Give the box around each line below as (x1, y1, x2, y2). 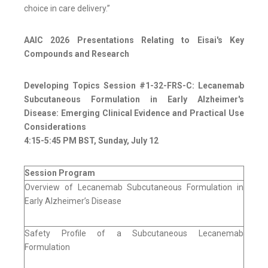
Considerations (24, 122, 86, 132)
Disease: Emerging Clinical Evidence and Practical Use (24, 108, 244, 118)
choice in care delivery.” (24, 4, 110, 14)
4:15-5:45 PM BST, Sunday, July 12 (24, 136, 159, 146)
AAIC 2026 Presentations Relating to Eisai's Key (24, 35, 244, 45)
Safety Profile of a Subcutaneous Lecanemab (25, 229, 243, 239)
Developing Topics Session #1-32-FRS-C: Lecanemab (24, 81, 244, 91)
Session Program (25, 168, 95, 178)
